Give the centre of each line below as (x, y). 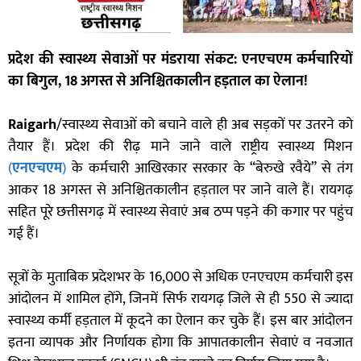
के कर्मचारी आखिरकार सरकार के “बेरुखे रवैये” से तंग (210, 169)
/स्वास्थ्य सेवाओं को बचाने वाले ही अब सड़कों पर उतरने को (205, 125)
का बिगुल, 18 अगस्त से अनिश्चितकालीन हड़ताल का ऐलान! (158, 82)
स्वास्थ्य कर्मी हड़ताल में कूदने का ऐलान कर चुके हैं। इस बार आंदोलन (180, 321)
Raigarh (32, 125)
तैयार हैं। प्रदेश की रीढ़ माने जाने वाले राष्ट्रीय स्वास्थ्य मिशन (180, 147)
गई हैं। (24, 234)
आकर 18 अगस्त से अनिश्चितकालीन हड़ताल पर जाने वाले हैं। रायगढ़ (180, 191)
